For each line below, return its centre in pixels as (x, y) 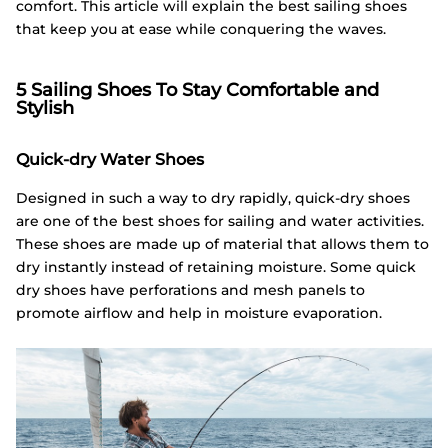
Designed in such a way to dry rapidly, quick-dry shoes (213, 198)
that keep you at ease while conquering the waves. (201, 29)
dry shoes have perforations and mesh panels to (190, 290)
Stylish (45, 107)
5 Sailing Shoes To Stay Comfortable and (197, 89)
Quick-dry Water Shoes (110, 160)
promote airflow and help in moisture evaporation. (199, 313)
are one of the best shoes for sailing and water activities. (220, 221)
